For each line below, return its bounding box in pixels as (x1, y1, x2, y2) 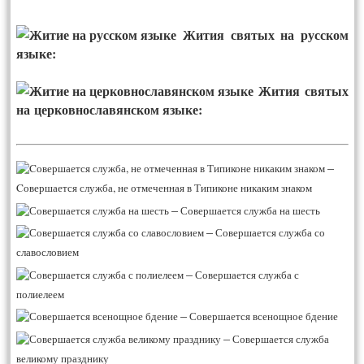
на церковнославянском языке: (16, 100, 203, 119)
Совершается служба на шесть (180, 202, 321, 218)
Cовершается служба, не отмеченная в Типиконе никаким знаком (16, 180, 313, 196)
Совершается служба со (215, 225, 326, 240)
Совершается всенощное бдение (189, 309, 339, 324)
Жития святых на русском (182, 25, 349, 45)
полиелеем (16, 286, 65, 301)
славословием (16, 245, 80, 260)
